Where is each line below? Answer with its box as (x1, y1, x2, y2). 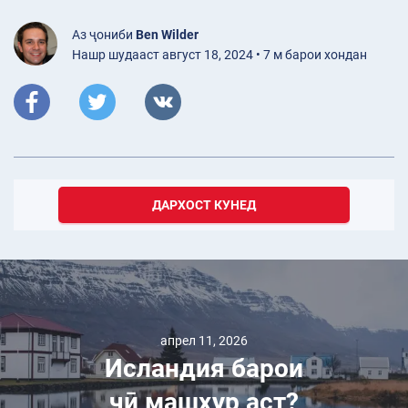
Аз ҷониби (72, 27, 136, 43)
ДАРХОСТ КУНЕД (152, 198, 256, 213)
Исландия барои (105, 353, 303, 384)
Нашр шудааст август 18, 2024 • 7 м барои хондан (72, 47, 367, 63)
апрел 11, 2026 (160, 333, 248, 349)
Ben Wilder (136, 27, 199, 43)
